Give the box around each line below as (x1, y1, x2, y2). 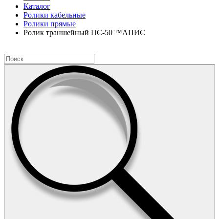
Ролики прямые (23, 20, 76, 28)
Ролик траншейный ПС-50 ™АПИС (23, 28, 145, 37)
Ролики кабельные (23, 11, 86, 20)
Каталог (23, 2, 50, 11)
